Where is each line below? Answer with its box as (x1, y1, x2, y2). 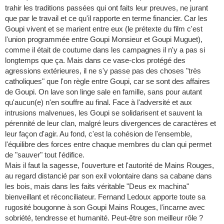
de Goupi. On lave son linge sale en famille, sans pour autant (5, 87, 202, 96)
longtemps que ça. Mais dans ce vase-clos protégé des (5, 56, 185, 65)
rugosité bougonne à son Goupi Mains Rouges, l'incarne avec (5, 203, 205, 212)
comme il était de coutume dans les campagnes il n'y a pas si (5, 45, 205, 54)
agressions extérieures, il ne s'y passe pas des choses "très (5, 66, 201, 75)
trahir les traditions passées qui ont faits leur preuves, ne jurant (5, 3, 208, 12)
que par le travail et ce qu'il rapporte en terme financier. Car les (5, 14, 207, 23)
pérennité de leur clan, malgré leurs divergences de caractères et (5, 119, 216, 128)
